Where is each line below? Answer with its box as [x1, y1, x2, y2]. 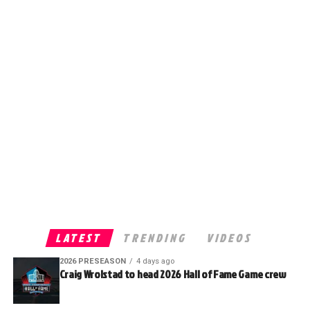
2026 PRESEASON [59, 256, 126, 266]
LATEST [55, 230, 105, 246]
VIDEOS [206, 230, 255, 246]
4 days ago [136, 256, 174, 266]
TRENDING [121, 230, 190, 246]
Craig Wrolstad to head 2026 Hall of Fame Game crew [59, 266, 286, 282]
